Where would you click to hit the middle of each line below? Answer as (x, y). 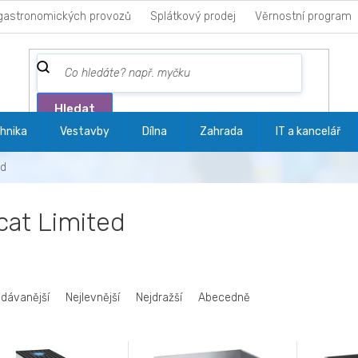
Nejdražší (159, 298)
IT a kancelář (308, 131)
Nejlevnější (93, 298)
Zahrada (221, 131)
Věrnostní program (303, 16)
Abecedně (224, 298)
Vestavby (85, 131)
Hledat (75, 108)
